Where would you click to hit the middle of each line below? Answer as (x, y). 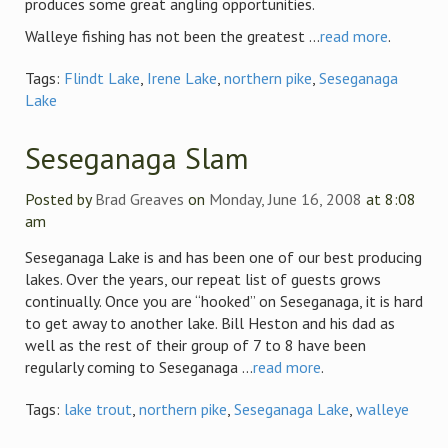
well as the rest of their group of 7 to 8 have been (195, 345)
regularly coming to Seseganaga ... (139, 367)
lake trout (98, 409)
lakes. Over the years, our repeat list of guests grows (203, 279)
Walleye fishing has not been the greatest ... (172, 36)
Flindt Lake (102, 78)
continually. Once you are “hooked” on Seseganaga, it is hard (224, 301)
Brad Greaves (139, 199)
